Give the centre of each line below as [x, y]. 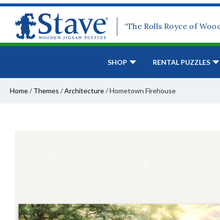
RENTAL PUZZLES [181, 62]
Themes [46, 91]
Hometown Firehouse [143, 91]
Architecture [84, 91]
